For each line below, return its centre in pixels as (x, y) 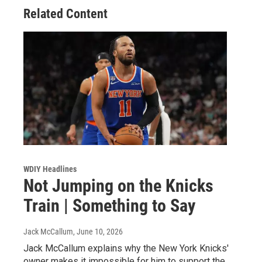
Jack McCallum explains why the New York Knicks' (126, 248)
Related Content (65, 14)
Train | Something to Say (109, 205)
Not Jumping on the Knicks (118, 185)
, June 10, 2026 (98, 231)
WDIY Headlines (50, 169)
